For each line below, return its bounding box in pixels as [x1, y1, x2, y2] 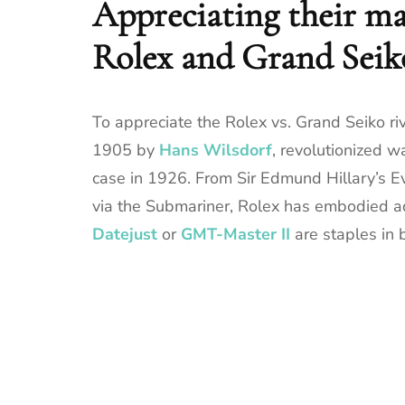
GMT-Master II [181, 223, 290, 246]
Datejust [92, 223, 157, 246]
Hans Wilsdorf [159, 139, 272, 162]
